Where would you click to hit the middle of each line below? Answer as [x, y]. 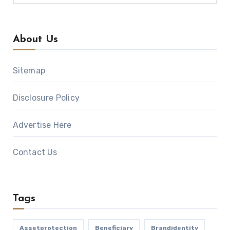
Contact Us [35, 152]
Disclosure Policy [46, 98]
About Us [35, 40]
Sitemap [29, 71]
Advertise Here [42, 125]
